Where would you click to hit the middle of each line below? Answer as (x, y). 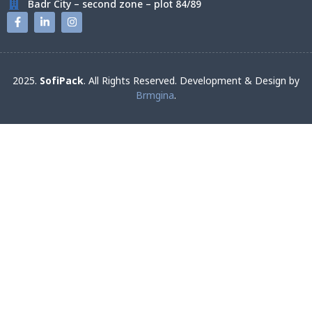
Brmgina (155, 95)
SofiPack (62, 81)
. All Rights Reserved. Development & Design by (192, 81)
